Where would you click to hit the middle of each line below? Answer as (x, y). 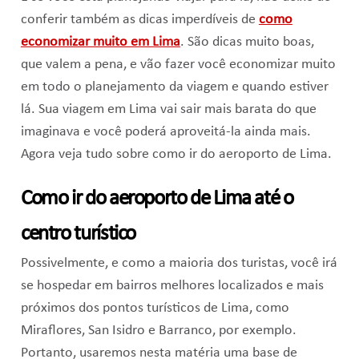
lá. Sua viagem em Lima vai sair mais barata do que (168, 110)
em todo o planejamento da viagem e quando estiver (174, 87)
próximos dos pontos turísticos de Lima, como (155, 309)
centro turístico (78, 235)
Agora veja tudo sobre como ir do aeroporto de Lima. (176, 155)
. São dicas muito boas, (247, 42)
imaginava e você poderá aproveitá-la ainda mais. (165, 132)
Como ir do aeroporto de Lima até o (157, 200)
